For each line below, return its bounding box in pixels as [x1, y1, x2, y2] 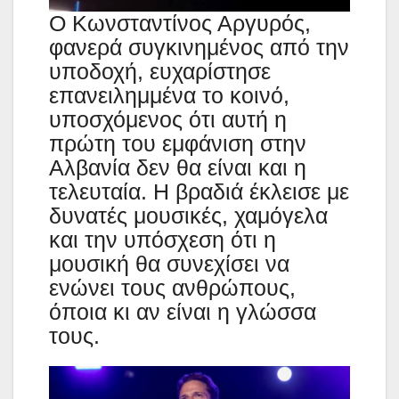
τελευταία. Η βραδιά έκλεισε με [49, 178, 349, 204]
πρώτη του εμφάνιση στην [49, 130, 306, 156]
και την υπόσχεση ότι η [49, 226, 276, 252]
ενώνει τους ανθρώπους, [49, 274, 296, 300]
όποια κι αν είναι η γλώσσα [49, 298, 316, 324]
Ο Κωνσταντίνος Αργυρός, [49, 10, 311, 36]
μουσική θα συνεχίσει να [49, 250, 289, 276]
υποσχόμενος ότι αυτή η [49, 106, 287, 132]
